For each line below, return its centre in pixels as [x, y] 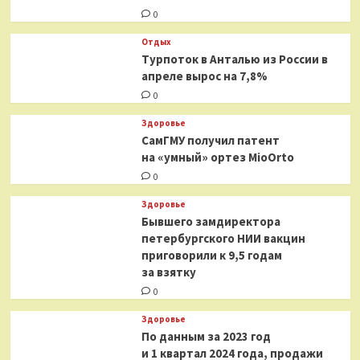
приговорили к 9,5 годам [211, 255]
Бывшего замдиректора [211, 221]
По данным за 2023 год [206, 336]
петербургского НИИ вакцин [223, 238]
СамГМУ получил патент [210, 140]
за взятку [168, 272]
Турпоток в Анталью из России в [234, 59]
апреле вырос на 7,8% [204, 76]
